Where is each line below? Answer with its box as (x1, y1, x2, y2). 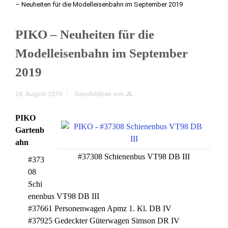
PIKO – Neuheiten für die (15, 27, 154, 41)
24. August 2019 (15, 90, 62, 98)
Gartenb (15, 126, 44, 134)
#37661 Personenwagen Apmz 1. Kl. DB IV (28, 204, 172, 213)
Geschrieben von (74, 90, 125, 98)
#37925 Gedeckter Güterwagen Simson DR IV (28, 216, 180, 225)
